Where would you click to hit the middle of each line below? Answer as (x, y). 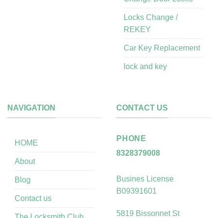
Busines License (145, 179)
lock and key (145, 66)
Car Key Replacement (162, 48)
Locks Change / (151, 17)
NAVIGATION (31, 108)
